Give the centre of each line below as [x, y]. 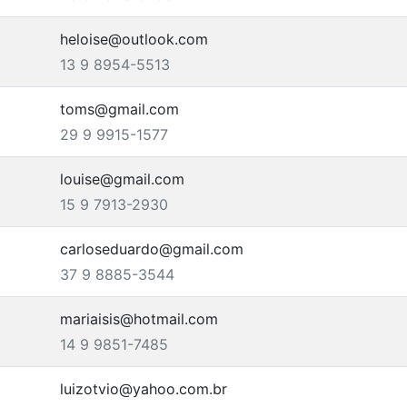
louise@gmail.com [122, 179]
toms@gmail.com [119, 109]
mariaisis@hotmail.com [139, 319]
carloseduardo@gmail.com [152, 249]
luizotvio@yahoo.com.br [144, 389]
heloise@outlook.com [134, 39]
